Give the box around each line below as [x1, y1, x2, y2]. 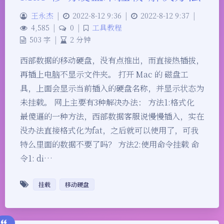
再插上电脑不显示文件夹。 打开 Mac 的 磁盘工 [20, 68, 188, 80]
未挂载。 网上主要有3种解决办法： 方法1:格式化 [20, 96, 194, 108]
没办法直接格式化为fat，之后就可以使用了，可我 [20, 124, 198, 136]
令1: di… [20, 152, 52, 164]
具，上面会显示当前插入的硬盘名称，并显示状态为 [20, 82, 204, 94]
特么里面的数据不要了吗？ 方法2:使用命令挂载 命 [20, 138, 199, 150]
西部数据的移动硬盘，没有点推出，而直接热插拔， [20, 54, 204, 66]
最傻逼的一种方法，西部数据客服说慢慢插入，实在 [20, 110, 204, 122]
